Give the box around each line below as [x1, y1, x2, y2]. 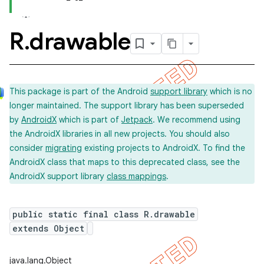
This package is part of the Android [9, 86, 150, 97]
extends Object [12, 223, 84, 234]
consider [9, 143, 45, 153]
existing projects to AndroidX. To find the [82, 143, 245, 153]
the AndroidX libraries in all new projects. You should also [9, 128, 230, 139]
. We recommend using [153, 114, 240, 125]
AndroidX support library [9, 171, 107, 181]
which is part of [57, 114, 121, 125]
